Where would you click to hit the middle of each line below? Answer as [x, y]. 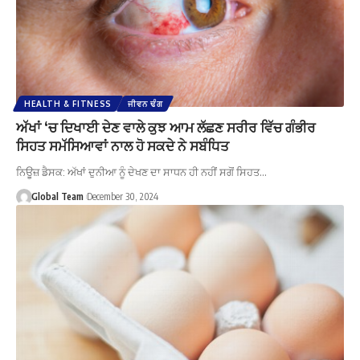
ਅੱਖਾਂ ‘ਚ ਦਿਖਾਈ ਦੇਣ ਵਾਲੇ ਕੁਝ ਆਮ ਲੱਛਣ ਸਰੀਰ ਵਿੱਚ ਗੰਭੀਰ [166, 127]
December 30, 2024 [122, 197]
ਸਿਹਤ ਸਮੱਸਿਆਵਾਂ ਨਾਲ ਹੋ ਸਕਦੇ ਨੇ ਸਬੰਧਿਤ [123, 146]
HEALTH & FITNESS [68, 104]
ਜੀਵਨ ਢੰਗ [145, 104]
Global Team [57, 197]
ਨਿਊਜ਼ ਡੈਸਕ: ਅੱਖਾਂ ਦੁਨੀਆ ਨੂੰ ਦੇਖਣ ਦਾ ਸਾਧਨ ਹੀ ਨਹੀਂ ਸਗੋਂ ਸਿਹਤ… [141, 172]
